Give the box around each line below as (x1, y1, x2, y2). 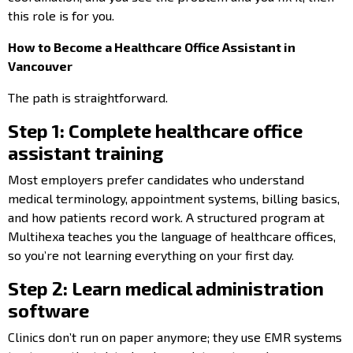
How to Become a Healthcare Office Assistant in (8, 39, 295, 54)
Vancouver (8, 58, 72, 73)
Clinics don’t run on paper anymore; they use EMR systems (8, 329, 342, 344)
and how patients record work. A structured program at (8, 209, 325, 225)
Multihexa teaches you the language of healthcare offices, (8, 228, 336, 243)
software (8, 299, 93, 321)
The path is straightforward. (8, 89, 168, 105)
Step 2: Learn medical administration (8, 277, 324, 299)
